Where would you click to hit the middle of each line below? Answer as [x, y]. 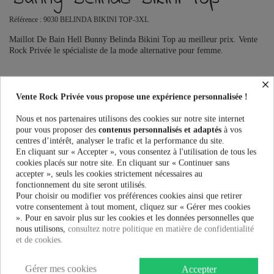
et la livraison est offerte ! [145, 246]
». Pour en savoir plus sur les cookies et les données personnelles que [135, 218]
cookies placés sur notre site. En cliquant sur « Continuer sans [123, 163]
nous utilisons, [42, 229]
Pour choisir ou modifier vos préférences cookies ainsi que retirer [129, 196]
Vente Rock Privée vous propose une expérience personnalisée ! [132, 97]
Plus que [52, 246]
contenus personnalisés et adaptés [160, 130]
